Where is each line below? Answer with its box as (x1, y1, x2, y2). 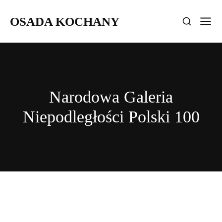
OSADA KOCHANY (10, 14, 119, 28)
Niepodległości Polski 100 (22, 108, 200, 126)
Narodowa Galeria (49, 88, 173, 106)
